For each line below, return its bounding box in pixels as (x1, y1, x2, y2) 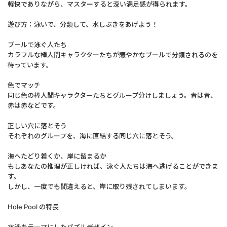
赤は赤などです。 (8, 101, 60, 109)
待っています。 (8, 61, 53, 69)
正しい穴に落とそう (8, 122, 67, 130)
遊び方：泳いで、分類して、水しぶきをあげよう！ (8, 20, 158, 28)
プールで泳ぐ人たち (8, 41, 67, 49)
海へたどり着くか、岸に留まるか (8, 152, 106, 160)
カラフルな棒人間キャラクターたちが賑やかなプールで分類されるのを (8, 51, 218, 59)
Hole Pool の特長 (8, 203, 59, 211)
